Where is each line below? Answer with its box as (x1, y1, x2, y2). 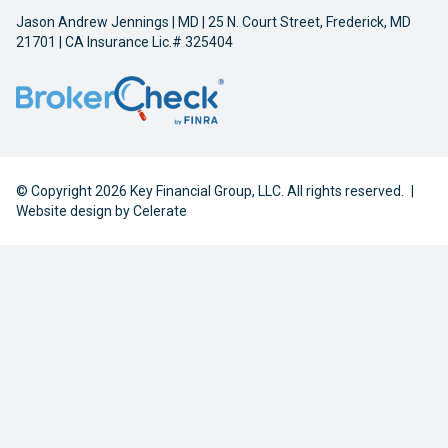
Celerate (133, 203, 187, 220)
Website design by (16, 203, 133, 220)
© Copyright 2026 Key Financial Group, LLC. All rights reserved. (16, 183, 407, 200)
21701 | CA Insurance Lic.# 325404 (16, 34, 233, 51)
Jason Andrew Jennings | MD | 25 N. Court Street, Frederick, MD (16, 14, 411, 31)
